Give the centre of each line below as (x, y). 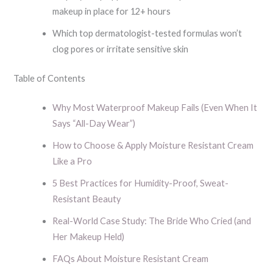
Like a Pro (73, 161)
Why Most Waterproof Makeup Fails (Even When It (155, 107)
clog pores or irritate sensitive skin (121, 49)
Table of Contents (50, 79)
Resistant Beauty (87, 199)
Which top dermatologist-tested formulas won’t (147, 34)
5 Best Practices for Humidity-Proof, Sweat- (141, 183)
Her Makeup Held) (89, 236)
